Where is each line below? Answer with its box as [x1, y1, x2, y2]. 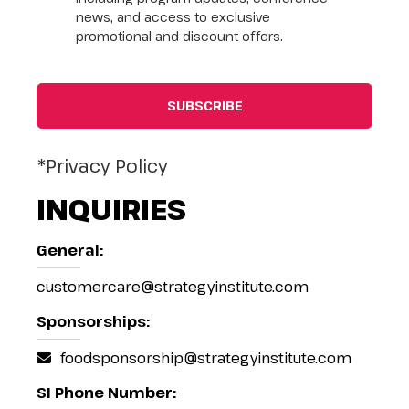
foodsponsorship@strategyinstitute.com [60, 348, 352, 368]
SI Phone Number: [37, 383, 177, 403]
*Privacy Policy [37, 153, 169, 178]
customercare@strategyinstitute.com [37, 277, 309, 297]
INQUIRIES [37, 191, 187, 228]
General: [37, 240, 104, 260]
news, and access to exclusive [75, 8, 270, 26]
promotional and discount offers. [75, 27, 283, 45]
